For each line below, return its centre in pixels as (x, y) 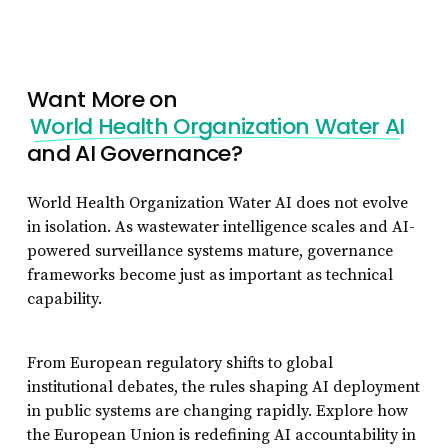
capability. (64, 299)
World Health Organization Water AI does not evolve (217, 203)
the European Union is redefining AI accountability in (221, 435)
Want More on (102, 100)
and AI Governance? (134, 154)
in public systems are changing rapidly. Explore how (217, 411)
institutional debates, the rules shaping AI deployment (223, 387)
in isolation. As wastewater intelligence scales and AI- (220, 227)
